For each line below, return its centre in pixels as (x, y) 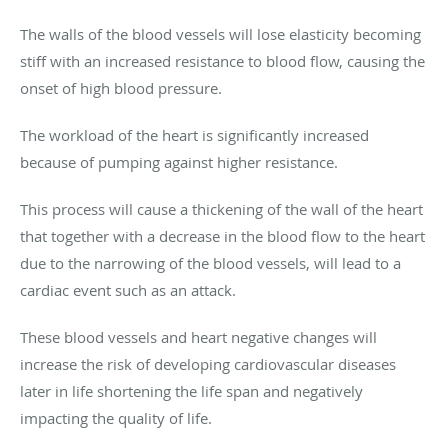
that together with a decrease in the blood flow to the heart (222, 235)
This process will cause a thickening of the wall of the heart (221, 208)
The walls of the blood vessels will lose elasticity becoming (220, 33)
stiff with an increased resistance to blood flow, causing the (222, 60)
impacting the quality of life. (116, 417)
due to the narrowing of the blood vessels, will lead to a (210, 262)
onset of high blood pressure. (121, 87)
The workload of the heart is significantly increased (194, 134)
